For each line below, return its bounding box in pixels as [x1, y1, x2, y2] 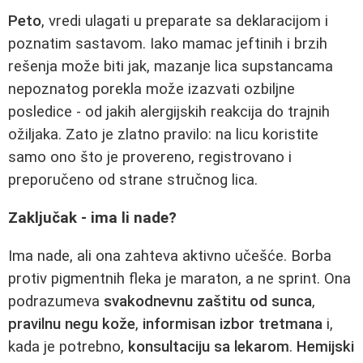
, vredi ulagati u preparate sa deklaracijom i [41, 12, 328, 31]
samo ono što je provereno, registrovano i [8, 148, 292, 167]
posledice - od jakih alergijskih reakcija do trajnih [8, 103, 330, 122]
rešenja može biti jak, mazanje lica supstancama [8, 58, 333, 76]
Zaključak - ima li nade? [8, 208, 177, 227]
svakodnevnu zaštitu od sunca [104, 292, 312, 310]
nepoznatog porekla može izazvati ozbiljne [8, 80, 295, 99]
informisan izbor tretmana [143, 314, 322, 333]
